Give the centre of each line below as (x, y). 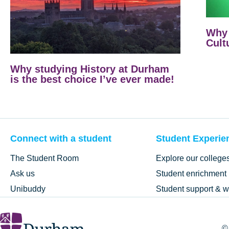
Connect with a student (61, 138)
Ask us (22, 173)
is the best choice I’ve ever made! (92, 79)
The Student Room (44, 158)
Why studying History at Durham (90, 69)
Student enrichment (191, 173)
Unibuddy (28, 189)
